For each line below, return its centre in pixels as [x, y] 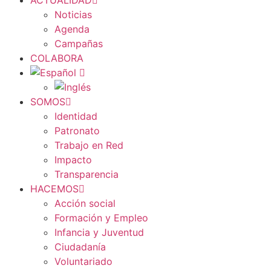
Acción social [85, 203]
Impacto [73, 160]
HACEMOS [54, 189]
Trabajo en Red [89, 145]
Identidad [76, 116]
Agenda [72, 29]
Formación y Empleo [101, 218]
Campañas [79, 44]
